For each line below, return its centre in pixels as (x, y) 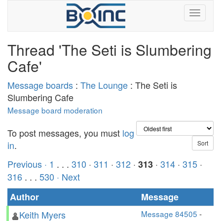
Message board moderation (55, 110)
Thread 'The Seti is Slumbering (110, 50)
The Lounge (104, 85)
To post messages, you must (65, 133)
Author (24, 197)
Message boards (40, 85)
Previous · (28, 164)
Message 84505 (169, 214)
